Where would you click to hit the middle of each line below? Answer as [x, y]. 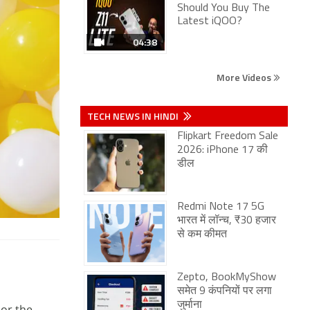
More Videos [245, 77]
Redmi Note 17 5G [221, 207]
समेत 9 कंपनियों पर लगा [225, 291]
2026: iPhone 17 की [222, 150]
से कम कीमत [202, 235]
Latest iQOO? [210, 21]
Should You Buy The [224, 8]
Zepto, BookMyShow [227, 277]
